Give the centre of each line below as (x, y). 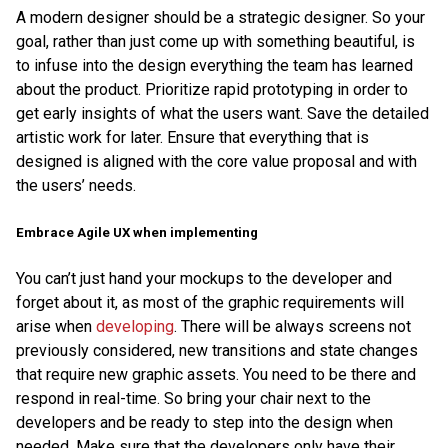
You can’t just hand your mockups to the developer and (204, 278)
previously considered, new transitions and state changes (217, 350)
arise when (56, 326)
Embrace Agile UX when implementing (137, 232)
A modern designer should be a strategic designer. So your (220, 18)
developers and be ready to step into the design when (204, 422)
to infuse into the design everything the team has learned (214, 66)
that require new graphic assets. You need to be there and (216, 374)
